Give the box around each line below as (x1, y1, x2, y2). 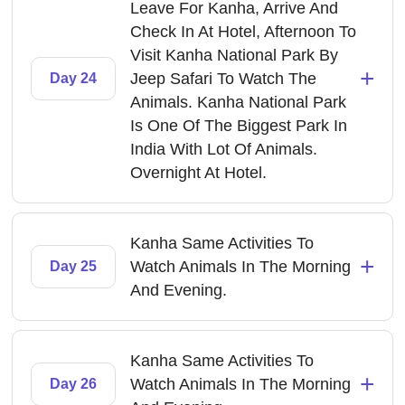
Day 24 (50, 71, 98, 86)
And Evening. (130, 281, 228, 299)
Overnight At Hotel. (130, 164, 268, 182)
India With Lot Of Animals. (130, 140, 318, 158)
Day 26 (50, 376, 98, 391)
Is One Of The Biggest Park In (130, 117, 348, 135)
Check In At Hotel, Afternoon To (130, 23, 357, 41)
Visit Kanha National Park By (130, 46, 339, 64)
